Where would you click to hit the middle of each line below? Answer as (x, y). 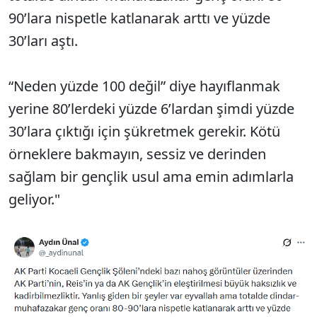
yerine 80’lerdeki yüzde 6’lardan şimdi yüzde (151, 108)
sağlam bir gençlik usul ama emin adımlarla (151, 176)
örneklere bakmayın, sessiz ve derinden (137, 154)
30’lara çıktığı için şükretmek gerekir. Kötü (144, 131)
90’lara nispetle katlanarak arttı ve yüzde (139, 18)
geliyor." (34, 199)
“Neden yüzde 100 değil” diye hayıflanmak (144, 86)
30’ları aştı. (45, 40)
